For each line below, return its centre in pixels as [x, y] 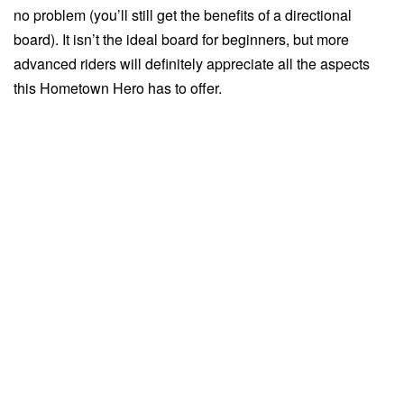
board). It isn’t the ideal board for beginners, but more [181, 39]
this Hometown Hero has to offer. [118, 87]
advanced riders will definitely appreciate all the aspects [192, 63]
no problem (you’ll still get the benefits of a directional [183, 14]
